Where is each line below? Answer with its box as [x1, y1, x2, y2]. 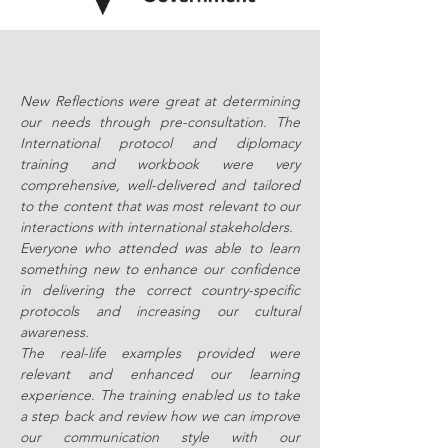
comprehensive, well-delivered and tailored [20, 176, 300, 194]
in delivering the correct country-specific [20, 281, 300, 299]
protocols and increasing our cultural [20, 302, 300, 320]
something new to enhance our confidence [20, 260, 300, 278]
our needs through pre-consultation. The [20, 113, 300, 131]
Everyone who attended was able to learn [20, 239, 300, 257]
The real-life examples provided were [20, 344, 300, 362]
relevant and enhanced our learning [20, 365, 300, 383]
